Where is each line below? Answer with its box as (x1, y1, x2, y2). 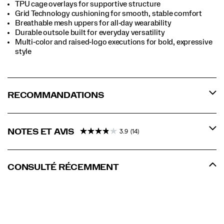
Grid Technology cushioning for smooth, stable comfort (15, 9, 202, 17)
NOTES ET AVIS (7, 127, 76, 136)
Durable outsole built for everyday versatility (15, 28, 165, 36)
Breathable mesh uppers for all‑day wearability (15, 18, 171, 27)
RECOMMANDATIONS (7, 90, 104, 99)
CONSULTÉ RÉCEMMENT (7, 162, 119, 171)
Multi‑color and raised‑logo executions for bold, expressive (15, 37, 212, 46)
